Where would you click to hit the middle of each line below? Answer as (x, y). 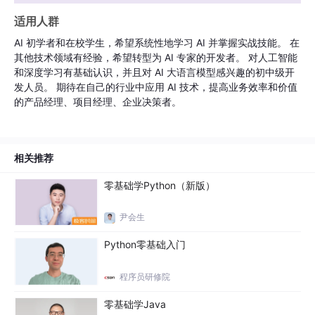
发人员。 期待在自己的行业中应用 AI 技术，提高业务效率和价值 (156, 86)
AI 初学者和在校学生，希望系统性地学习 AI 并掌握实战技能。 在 (157, 42)
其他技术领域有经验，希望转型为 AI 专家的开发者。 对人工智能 (156, 57)
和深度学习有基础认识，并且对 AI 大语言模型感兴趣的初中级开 (154, 72)
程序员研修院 (145, 276)
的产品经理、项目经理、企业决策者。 (98, 101)
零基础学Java (135, 304)
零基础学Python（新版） (160, 185)
